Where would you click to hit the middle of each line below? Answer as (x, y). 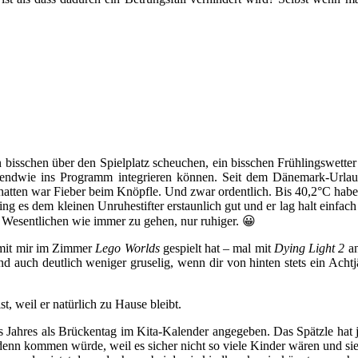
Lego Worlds (127, 248)
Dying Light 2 (309, 248)
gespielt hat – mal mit (217, 248)
